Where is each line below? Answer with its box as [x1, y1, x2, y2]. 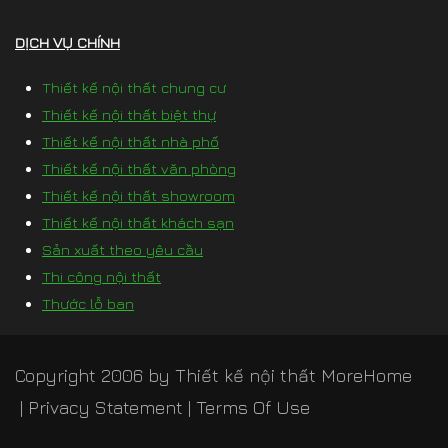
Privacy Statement [28, 397, 183, 419]
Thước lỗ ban [42, 295, 134, 313]
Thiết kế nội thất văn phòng [42, 160, 236, 178]
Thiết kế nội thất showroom [42, 187, 235, 205]
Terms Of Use [196, 397, 310, 419]
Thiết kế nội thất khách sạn [42, 214, 234, 232]
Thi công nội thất [42, 268, 161, 286]
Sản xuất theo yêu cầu [42, 241, 203, 259]
